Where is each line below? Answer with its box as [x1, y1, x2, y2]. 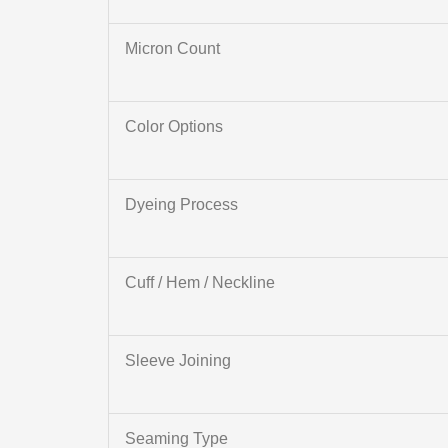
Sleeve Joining [124, 352, 231, 370]
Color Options [124, 118, 223, 136]
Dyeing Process [124, 196, 238, 214]
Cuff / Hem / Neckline [124, 274, 275, 292]
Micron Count [124, 40, 220, 58]
